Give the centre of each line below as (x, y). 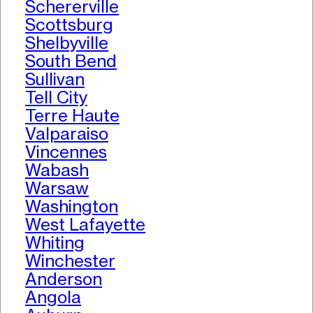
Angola (53, 298)
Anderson (64, 279)
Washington (72, 207)
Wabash (57, 170)
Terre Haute (72, 116)
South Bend (71, 61)
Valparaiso (67, 134)
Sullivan (55, 80)
